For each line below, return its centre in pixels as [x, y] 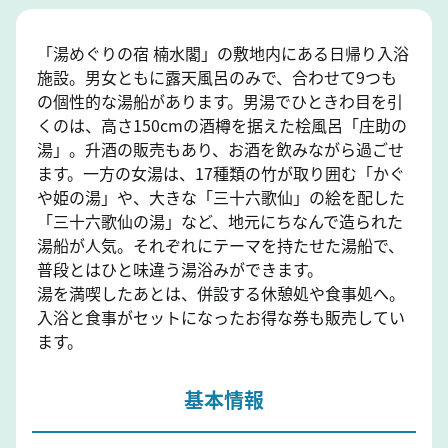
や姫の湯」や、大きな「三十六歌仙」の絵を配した [220, 196]
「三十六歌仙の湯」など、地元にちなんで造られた [219, 220]
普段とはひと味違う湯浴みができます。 [179, 268]
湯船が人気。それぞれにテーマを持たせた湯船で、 [220, 244]
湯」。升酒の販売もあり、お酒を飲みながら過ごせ [220, 148]
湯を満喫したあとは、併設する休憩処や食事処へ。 [220, 292]
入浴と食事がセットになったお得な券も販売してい [220, 316]
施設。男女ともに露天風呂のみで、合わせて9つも [216, 76]
